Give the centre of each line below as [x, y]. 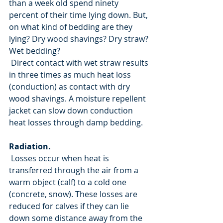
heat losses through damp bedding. [76, 122]
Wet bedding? [35, 51]
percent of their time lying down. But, [79, 15]
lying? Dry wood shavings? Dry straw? [80, 39]
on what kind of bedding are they [72, 27]
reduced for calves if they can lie [70, 206]
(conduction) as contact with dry [70, 86]
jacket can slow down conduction [72, 110]
